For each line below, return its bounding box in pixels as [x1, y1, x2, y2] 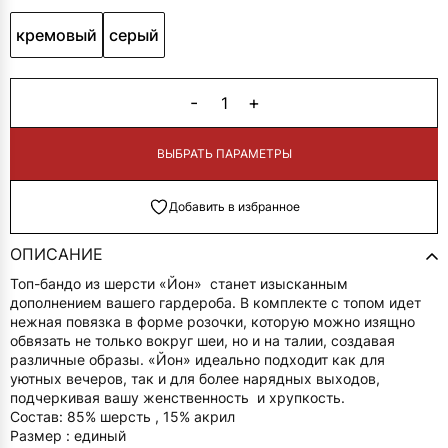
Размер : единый [10, 426, 126, 444]
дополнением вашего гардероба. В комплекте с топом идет [10, 293, 421, 311]
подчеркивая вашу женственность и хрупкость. [10, 388, 345, 406]
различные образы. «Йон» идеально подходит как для [10, 350, 385, 368]
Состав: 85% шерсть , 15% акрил [10, 407, 235, 425]
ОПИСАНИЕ [10, 243, 103, 264]
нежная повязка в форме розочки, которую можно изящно [10, 312, 415, 330]
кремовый [16, 24, 97, 45]
